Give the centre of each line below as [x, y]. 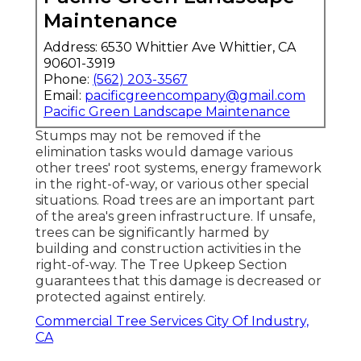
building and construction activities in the [168, 249]
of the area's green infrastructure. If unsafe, [175, 217]
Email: [64, 96]
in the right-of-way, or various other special [172, 185]
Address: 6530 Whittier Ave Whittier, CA [170, 48]
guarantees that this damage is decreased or [178, 281]
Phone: [68, 80]
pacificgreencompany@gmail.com [195, 96]
